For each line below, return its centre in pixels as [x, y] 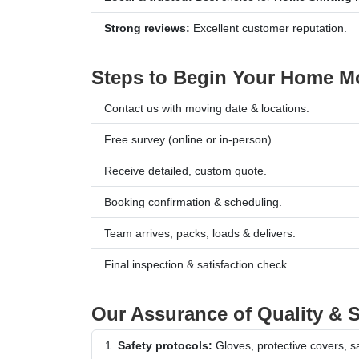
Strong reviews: [147, 28]
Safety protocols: [165, 345]
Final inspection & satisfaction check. [197, 264]
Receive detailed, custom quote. [186, 170]
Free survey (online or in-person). [190, 139]
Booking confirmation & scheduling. [193, 202]
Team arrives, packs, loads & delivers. [200, 233]
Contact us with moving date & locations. [207, 108]
